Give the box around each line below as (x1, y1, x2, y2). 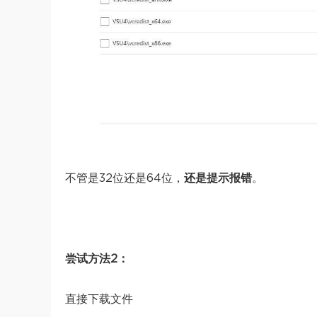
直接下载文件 (65, 294, 133, 306)
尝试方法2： (65, 253, 129, 265)
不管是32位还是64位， (65, 173, 184, 185)
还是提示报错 (184, 173, 252, 185)
